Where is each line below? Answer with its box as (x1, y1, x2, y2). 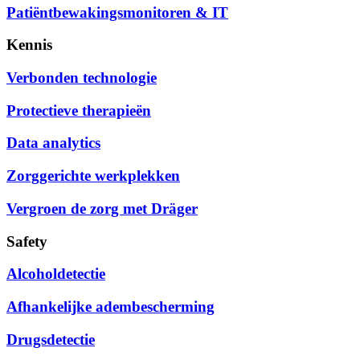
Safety (6, 232, 47, 250)
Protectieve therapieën (6, 101, 151, 119)
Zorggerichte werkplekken (6, 167, 180, 185)
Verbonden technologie (6, 68, 157, 86)
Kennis (6, 36, 52, 54)
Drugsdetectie (6, 330, 95, 348)
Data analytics (6, 134, 100, 152)
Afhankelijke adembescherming (6, 297, 215, 315)
